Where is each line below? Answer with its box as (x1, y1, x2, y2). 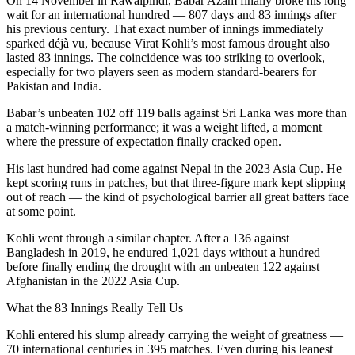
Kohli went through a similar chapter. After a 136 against (6, 231, 289, 246)
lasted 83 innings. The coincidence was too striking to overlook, (6, 51, 325, 65)
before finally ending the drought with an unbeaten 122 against (6, 260, 319, 274)
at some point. (6, 204, 76, 219)
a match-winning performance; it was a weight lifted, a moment (6, 120, 322, 135)
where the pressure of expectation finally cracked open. (6, 135, 281, 149)
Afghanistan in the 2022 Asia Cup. (6, 274, 180, 288)
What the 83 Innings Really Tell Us (6, 301, 183, 315)
